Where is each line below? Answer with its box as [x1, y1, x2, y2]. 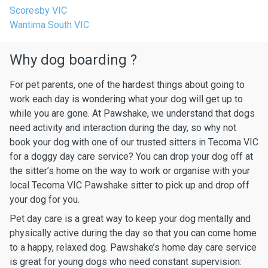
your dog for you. [10, 194, 80, 205]
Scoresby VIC [10, 5, 67, 16]
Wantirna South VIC [10, 19, 89, 31]
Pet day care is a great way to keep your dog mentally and [10, 213, 251, 224]
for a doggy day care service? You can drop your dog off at [10, 151, 253, 162]
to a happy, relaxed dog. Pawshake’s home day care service [10, 242, 257, 253]
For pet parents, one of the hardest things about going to [10, 79, 245, 90]
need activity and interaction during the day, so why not [10, 122, 236, 133]
